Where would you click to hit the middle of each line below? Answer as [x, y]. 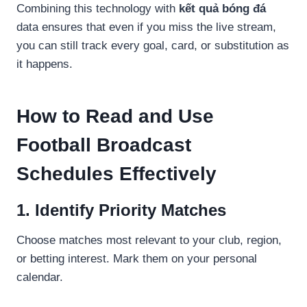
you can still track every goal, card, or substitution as [153, 45]
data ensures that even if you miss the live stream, [146, 27]
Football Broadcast [104, 145]
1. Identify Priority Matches [121, 210]
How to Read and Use [115, 116]
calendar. [40, 277]
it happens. [45, 64]
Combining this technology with [98, 8]
